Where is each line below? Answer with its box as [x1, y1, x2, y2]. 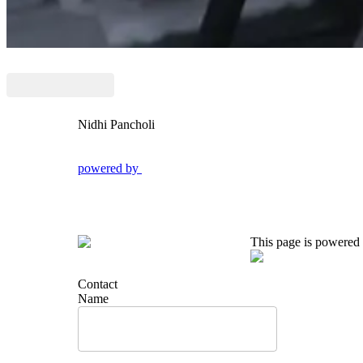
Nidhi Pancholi [78, 117, 155, 131]
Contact [78, 276, 117, 291]
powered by [78, 161, 139, 175]
